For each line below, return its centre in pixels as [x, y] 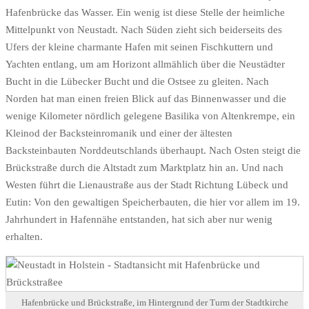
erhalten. [24, 236]
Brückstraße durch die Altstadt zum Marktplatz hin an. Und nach [144, 167]
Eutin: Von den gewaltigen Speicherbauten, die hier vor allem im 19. [153, 202]
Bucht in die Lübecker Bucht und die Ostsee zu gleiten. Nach [137, 81]
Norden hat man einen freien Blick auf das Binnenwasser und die [146, 98]
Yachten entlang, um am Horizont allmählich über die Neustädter [145, 64]
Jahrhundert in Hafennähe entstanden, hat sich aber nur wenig [139, 219]
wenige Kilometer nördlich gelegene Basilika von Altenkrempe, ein [150, 116]
